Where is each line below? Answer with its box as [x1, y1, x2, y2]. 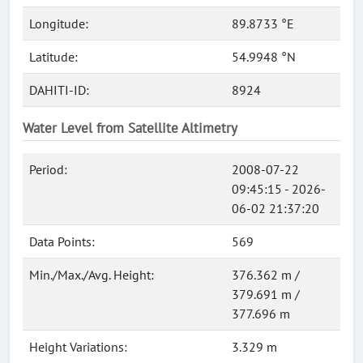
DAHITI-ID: [29, 82, 89, 98]
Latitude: [29, 49, 78, 65]
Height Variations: [29, 339, 127, 355]
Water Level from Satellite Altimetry [23, 119, 237, 137]
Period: [29, 161, 67, 177]
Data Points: [29, 233, 95, 250]
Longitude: [29, 15, 88, 32]
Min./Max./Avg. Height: [29, 267, 154, 283]
